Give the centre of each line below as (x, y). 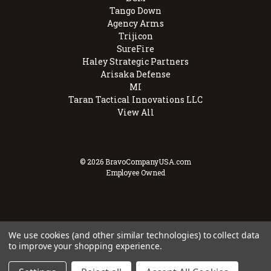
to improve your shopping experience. (86, 246)
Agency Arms (135, 24)
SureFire (135, 49)
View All (135, 113)
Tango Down (135, 11)
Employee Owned (135, 173)
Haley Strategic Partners (135, 62)
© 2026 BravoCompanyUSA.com (135, 162)
